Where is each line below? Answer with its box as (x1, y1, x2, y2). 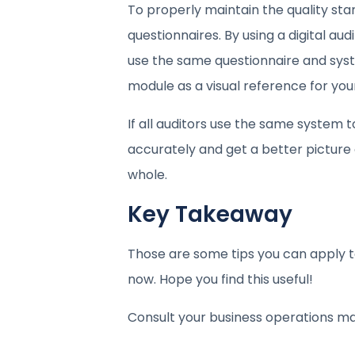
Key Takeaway (127, 198, 292, 230)
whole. (127, 165, 167, 184)
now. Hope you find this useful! (127, 269, 313, 288)
